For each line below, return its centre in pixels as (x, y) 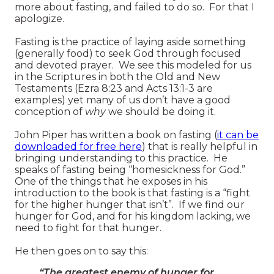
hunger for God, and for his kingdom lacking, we (133, 216)
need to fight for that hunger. (88, 228)
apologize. (39, 18)
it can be (238, 135)
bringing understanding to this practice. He (121, 158)
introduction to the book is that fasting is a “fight (132, 193)
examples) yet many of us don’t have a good (123, 100)
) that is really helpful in (200, 146)
